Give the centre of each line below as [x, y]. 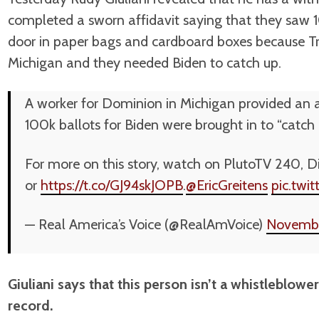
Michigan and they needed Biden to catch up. [145, 63]
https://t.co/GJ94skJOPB [112, 185]
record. [30, 305]
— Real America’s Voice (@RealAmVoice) [146, 224]
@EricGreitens [227, 185]
